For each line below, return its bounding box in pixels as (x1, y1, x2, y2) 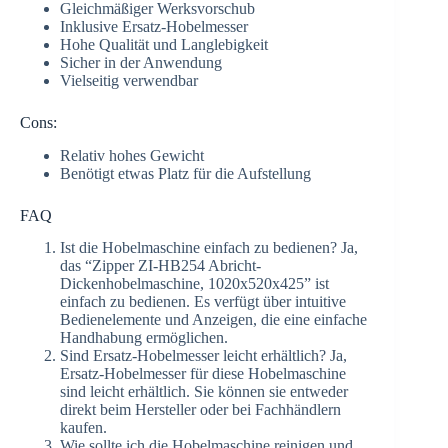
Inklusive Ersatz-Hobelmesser (60, 17, 248, 35)
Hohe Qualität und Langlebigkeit (60, 35, 268, 53)
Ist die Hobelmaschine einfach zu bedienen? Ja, (60, 239, 358, 257)
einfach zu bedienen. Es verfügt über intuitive (60, 293, 346, 311)
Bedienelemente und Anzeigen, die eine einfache (60, 311, 367, 329)
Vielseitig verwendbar (60, 71, 198, 89)
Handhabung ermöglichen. (60, 329, 228, 347)
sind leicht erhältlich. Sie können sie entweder (60, 383, 348, 401)
